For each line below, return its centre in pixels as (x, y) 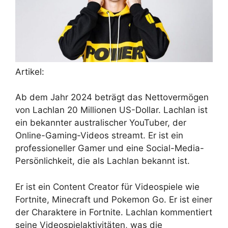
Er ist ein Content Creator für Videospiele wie (107, 187)
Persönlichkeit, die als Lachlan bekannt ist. (103, 161)
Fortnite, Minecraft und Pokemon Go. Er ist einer (114, 199)
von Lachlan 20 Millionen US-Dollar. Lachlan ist (111, 110)
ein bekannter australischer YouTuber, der (101, 123)
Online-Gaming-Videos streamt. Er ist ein (99, 136)
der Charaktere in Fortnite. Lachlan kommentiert (114, 212)
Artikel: (30, 72)
